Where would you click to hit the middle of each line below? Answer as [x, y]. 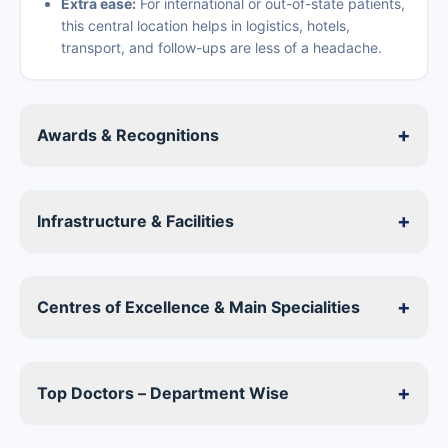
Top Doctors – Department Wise [163, 393]
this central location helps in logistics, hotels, [205, 25]
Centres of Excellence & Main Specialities [198, 307]
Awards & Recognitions [128, 135]
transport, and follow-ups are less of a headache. [221, 47]
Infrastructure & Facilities [135, 221]
